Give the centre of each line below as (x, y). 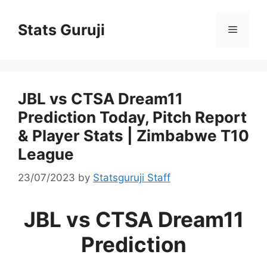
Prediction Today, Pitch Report (132, 117)
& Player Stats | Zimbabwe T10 (133, 136)
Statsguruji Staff (132, 177)
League (46, 154)
